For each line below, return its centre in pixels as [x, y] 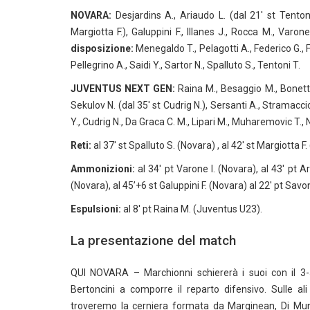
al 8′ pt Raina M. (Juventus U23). [192, 209]
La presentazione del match [153, 240]
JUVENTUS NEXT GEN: [123, 89]
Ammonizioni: [103, 169]
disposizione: [102, 48]
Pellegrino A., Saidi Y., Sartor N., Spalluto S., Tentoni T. [185, 65]
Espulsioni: [96, 209]
